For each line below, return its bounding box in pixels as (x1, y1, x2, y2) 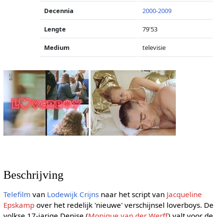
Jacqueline (166, 189, 202, 199)
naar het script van (98, 189, 167, 199)
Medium (44, 43, 70, 52)
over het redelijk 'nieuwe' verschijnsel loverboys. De (34, 200, 214, 210)
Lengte (44, 25, 66, 33)
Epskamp (3, 200, 34, 210)
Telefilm (3, 189, 31, 199)
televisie (142, 43, 166, 52)
